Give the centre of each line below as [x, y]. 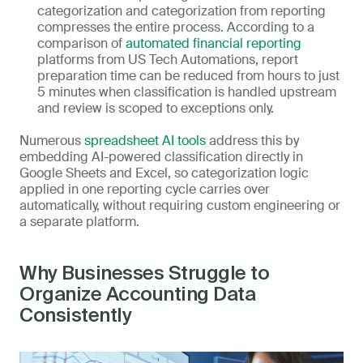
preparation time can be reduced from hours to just [188, 76]
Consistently [76, 315]
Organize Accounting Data [138, 294]
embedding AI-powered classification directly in [161, 157]
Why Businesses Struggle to [145, 273]
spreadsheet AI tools [145, 141]
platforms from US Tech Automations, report [168, 60]
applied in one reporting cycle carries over [145, 189]
